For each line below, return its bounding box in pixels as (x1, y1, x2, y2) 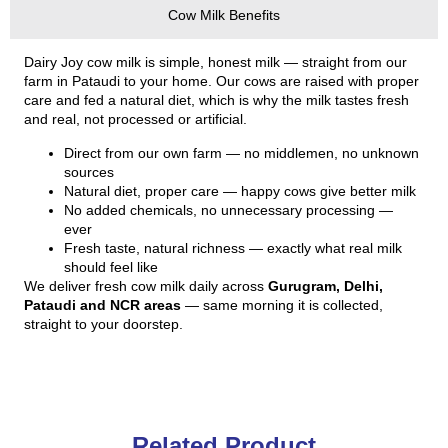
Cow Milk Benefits (168, 7, 280, 24)
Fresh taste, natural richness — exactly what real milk (64, 239, 402, 256)
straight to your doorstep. (24, 315, 183, 332)
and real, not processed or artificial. (24, 111, 247, 128)
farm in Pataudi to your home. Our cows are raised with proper (24, 73, 419, 90)
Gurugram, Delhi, (268, 277, 383, 294)
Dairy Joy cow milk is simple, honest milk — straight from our (24, 54, 407, 71)
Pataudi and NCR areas (24, 296, 181, 313)
